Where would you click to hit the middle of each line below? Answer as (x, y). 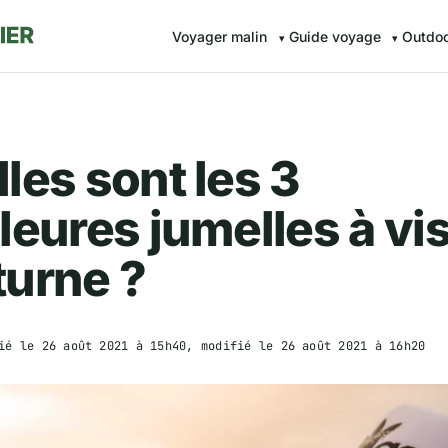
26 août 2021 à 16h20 (353, 345)
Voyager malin (220, 36)
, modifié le (233, 345)
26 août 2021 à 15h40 (114, 345)
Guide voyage (334, 36)
